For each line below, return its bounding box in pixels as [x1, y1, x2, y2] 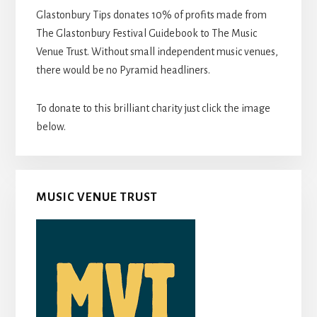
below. [35, 120, 66, 132]
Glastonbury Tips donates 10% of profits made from [35, 8, 267, 21]
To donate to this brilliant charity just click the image [35, 102, 270, 114]
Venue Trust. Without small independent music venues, [35, 45, 278, 57]
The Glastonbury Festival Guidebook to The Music [35, 27, 257, 39]
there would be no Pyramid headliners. [35, 64, 210, 76]
